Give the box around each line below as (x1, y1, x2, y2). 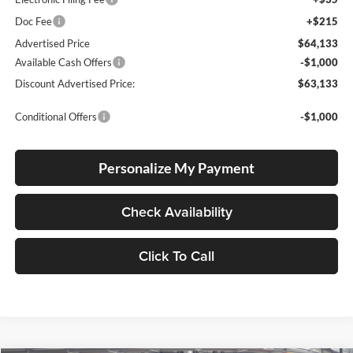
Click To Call (139, 246, 215, 266)
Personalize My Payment (98, 159, 255, 177)
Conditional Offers (15, 110, 98, 124)
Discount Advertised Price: (15, 77, 136, 91)
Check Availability (121, 202, 232, 222)
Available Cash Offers (15, 56, 113, 69)
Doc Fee (15, 15, 53, 28)
